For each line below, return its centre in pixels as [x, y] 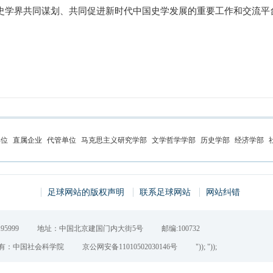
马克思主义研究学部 [114, 140]
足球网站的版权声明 [86, 192]
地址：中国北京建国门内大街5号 [90, 229]
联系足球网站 [165, 192]
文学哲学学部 [174, 140]
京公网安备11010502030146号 [130, 247]
